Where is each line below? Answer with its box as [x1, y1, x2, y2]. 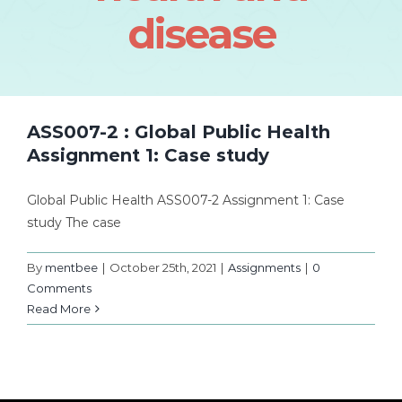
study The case [27, 214, 121, 231]
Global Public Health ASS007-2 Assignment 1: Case [27, 191, 345, 208]
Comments [27, 280, 92, 295]
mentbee [45, 259, 98, 275]
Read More [27, 301, 91, 316]
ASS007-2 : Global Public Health [27, 120, 330, 143]
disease [127, 8, 275, 58]
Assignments [228, 259, 301, 275]
